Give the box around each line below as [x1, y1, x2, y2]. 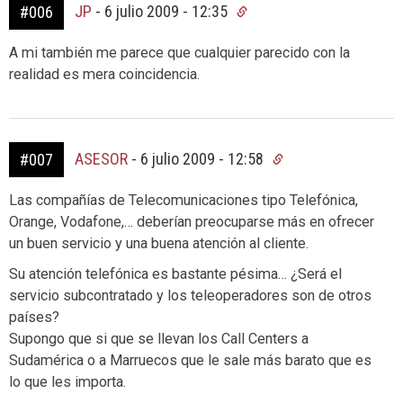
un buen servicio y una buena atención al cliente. [9, 235, 309, 252]
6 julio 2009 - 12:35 [104, 2, 231, 21]
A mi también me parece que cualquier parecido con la [9, 44, 350, 61]
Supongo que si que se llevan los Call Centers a [9, 330, 309, 347]
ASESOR [75, 149, 128, 168]
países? [9, 309, 59, 326]
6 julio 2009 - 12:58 [140, 149, 267, 168]
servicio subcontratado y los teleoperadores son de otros [9, 287, 372, 304]
